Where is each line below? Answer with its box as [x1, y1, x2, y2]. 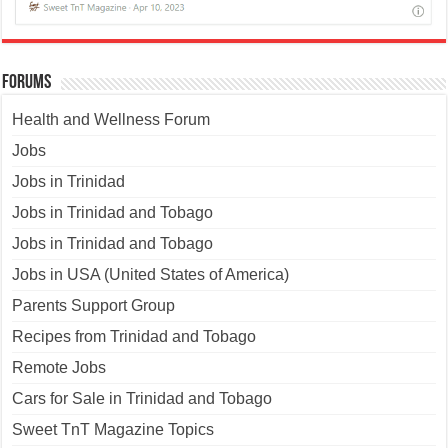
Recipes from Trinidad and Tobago [12, 327, 257, 345]
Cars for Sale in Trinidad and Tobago [12, 389, 273, 407]
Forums [2, 72, 52, 93]
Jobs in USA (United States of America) [12, 265, 290, 283]
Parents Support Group [12, 296, 176, 314]
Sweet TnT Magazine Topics [12, 420, 215, 438]
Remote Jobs [12, 358, 107, 376]
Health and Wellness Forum [12, 110, 211, 128]
